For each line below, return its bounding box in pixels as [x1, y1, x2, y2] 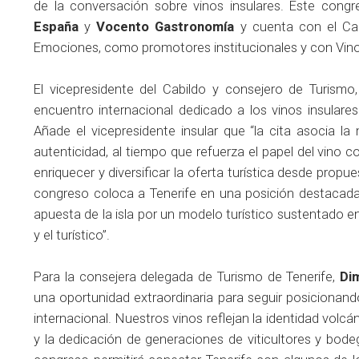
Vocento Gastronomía [96, 19, 235, 35]
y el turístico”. [34, 228, 110, 244]
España [34, 19, 79, 35]
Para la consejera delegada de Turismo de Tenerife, [34, 269, 341, 285]
